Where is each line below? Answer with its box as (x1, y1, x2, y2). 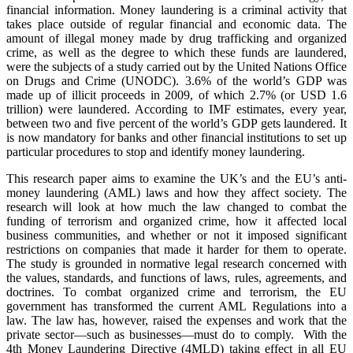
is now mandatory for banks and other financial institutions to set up (6, 131, 347, 145)
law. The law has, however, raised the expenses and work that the (6, 314, 347, 328)
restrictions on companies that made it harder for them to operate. (6, 243, 347, 257)
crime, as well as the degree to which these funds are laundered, (6, 46, 347, 60)
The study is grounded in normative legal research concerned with (6, 257, 347, 271)
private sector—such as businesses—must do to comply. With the (6, 328, 347, 342)
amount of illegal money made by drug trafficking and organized (6, 32, 347, 46)
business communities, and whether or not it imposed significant (6, 229, 347, 243)
